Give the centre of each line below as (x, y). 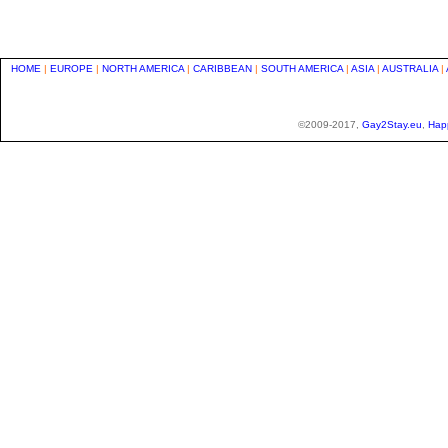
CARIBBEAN (222, 68)
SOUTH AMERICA (302, 68)
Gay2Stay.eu (392, 124)
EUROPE (71, 68)
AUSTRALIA (410, 68)
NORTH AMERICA (143, 68)
